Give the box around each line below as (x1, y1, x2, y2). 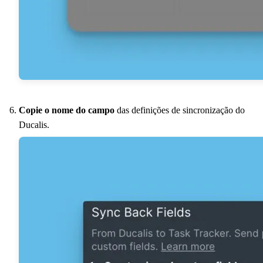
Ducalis (19, 119, 47, 130)
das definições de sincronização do (114, 104, 245, 115)
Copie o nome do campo (19, 104, 114, 115)
